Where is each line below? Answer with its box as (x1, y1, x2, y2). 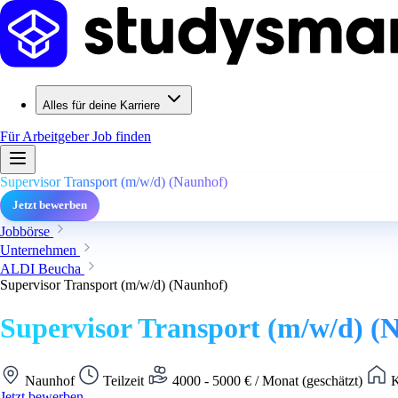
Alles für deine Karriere (43, 99, 160, 112)
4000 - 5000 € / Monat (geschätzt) (169, 372, 366, 388)
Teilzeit (99, 372, 147, 388)
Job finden (92, 129, 151, 144)
